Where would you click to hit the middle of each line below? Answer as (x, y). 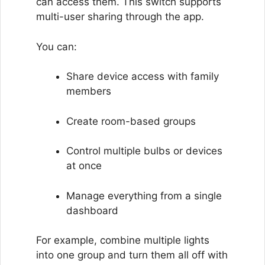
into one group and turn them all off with (132, 255)
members (89, 91)
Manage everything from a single (144, 195)
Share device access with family (143, 76)
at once (84, 166)
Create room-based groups (131, 121)
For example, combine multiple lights (123, 240)
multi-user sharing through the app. (120, 17)
